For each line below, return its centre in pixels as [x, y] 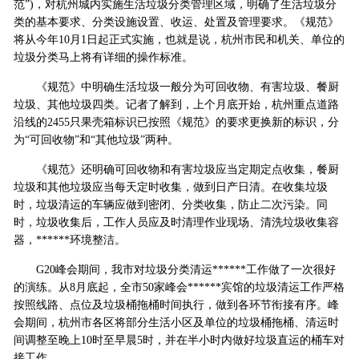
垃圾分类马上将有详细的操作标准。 [103, 58]
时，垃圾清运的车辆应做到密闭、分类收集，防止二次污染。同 [170, 205]
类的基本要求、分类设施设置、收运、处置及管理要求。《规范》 [176, 22]
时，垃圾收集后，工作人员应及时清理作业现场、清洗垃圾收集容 [176, 223]
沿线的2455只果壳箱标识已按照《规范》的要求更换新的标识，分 [176, 123]
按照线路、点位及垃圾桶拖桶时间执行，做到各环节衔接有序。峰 [176, 305]
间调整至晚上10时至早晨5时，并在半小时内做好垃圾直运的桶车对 [179, 341]
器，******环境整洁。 [69, 240]
